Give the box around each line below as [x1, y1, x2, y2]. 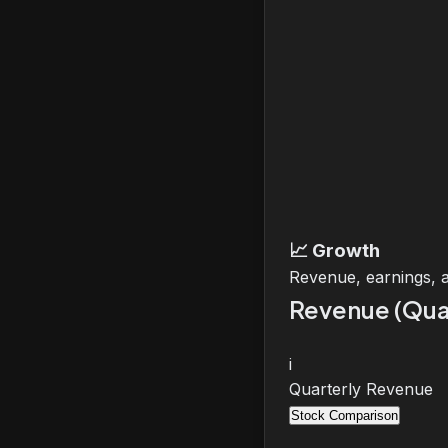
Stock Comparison [291, 408, 398, 423]
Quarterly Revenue [289, 379, 433, 399]
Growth [312, 239, 380, 262]
